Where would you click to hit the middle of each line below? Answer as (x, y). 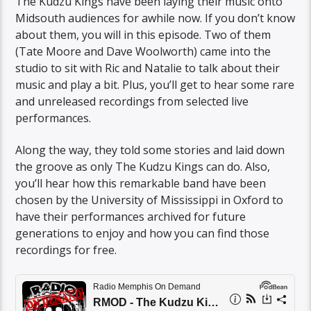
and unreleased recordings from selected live (132, 101)
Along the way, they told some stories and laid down (150, 150)
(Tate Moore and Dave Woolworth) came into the (143, 51)
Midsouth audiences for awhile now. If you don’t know (155, 18)
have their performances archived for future (131, 217)
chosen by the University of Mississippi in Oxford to (150, 200)
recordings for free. (66, 250)
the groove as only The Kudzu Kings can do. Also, (143, 167)
